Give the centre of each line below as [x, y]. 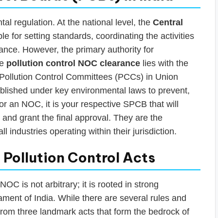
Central [168, 22]
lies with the [164, 63]
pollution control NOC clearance [73, 63]
